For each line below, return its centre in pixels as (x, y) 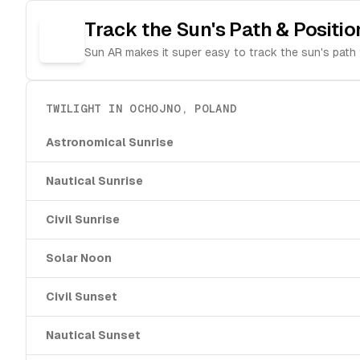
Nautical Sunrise (94, 181)
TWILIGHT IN (88, 108)
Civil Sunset (82, 297)
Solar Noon (79, 258)
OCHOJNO (155, 108)
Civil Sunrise (83, 219)
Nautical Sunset (93, 335)
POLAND (216, 108)
